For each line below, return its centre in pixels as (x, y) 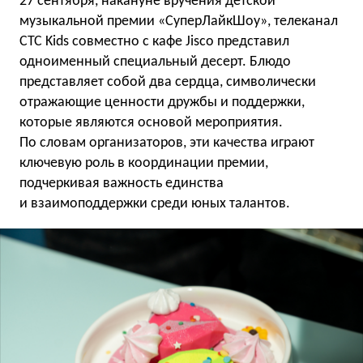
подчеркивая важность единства (122, 184)
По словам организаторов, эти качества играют (167, 143)
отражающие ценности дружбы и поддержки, (162, 102)
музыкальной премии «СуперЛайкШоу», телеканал (179, 21)
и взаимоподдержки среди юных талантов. (155, 204)
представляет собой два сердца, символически (168, 82)
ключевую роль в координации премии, (144, 163)
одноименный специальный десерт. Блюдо (155, 62)
